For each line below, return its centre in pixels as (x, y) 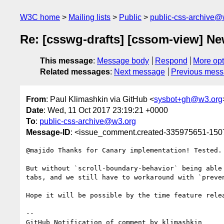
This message (66, 61)
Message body (123, 61)
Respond (171, 61)
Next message (139, 72)
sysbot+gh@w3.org (188, 99)
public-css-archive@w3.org (88, 121)
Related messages (75, 72)
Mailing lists (89, 17)
